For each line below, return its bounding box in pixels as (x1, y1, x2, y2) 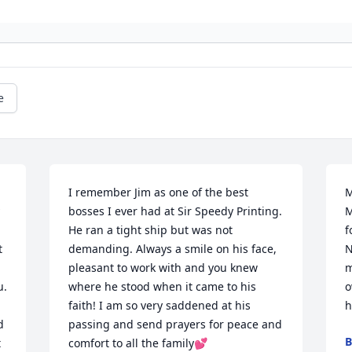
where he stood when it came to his (68, 279, 257, 294)
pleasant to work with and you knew (68, 260, 258, 275)
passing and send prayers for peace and (68, 317, 283, 332)
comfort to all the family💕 (68, 335, 208, 350)
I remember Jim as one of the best (68, 185, 249, 200)
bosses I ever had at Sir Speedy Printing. (68, 203, 283, 218)
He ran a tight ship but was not (68, 222, 233, 237)
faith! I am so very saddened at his (68, 298, 251, 313)
